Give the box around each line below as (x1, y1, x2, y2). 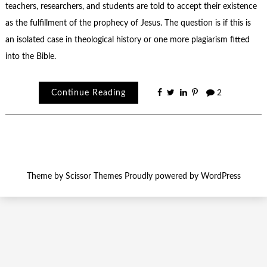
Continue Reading (51, 88, 126, 97)
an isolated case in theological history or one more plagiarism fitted (5, 36, 250, 45)
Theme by (26, 172, 66, 181)
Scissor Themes (65, 172, 122, 181)
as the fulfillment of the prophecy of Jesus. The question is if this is (5, 19, 251, 28)
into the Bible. (5, 52, 56, 61)
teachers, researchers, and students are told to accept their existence (5, 2, 257, 11)
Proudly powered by (122, 172, 201, 181)
